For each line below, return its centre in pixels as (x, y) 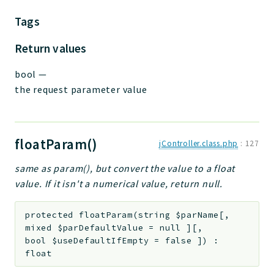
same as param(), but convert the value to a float (125, 168)
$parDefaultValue (100, 228)
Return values (51, 48)
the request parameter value (81, 89)
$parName (197, 215)
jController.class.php (199, 143)
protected (50, 215)
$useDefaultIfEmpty (101, 240)
